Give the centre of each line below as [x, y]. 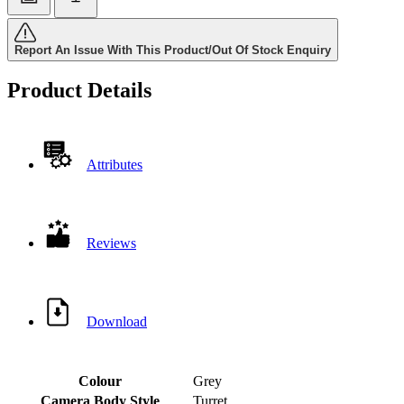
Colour [100, 381]
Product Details [79, 91]
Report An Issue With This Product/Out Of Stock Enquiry [173, 50]
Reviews [111, 243]
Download [117, 322]
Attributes [115, 165]
